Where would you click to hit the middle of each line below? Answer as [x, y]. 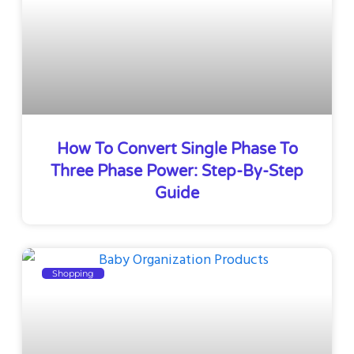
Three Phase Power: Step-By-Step [177, 172]
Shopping [73, 273]
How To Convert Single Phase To [177, 150]
